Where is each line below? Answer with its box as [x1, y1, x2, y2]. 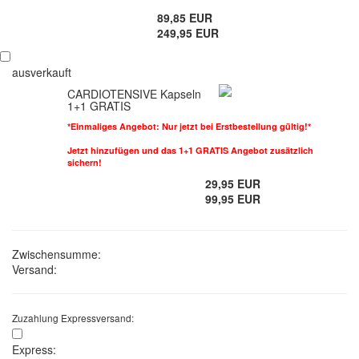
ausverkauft [12, 63, 71, 80]
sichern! [67, 155, 102, 168]
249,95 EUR [156, 24, 219, 41]
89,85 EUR [156, 9, 212, 26]
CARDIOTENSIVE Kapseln [67, 85, 201, 102]
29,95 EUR [204, 175, 260, 192]
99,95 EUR [204, 190, 260, 207]
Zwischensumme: [12, 245, 101, 262]
